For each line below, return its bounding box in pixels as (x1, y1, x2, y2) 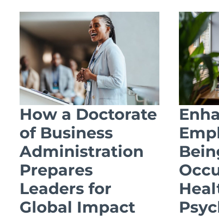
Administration (20, 141, 144, 161)
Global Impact (20, 197, 135, 217)
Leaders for (20, 178, 111, 198)
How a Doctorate (20, 104, 157, 124)
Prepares (20, 160, 93, 179)
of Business (20, 123, 113, 142)
